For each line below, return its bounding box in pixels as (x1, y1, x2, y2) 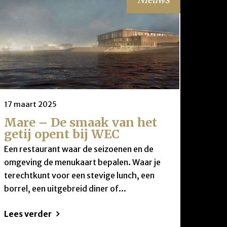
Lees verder (4, 209, 52, 219)
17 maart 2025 (4, 99, 57, 109)
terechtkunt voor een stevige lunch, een (4, 170, 155, 181)
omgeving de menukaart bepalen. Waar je (4, 157, 161, 168)
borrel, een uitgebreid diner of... (4, 183, 126, 194)
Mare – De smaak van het (4, 115, 157, 130)
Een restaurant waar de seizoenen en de (4, 144, 154, 155)
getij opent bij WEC (4, 126, 120, 141)
